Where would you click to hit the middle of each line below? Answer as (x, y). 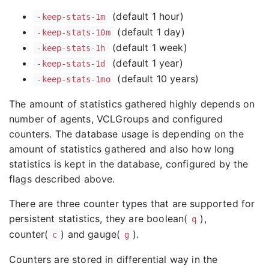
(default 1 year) (146, 63)
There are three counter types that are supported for (132, 203)
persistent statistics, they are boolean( (98, 218)
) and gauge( (91, 234)
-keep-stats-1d (71, 63)
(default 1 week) (148, 47)
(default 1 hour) (147, 16)
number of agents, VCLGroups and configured (116, 119)
